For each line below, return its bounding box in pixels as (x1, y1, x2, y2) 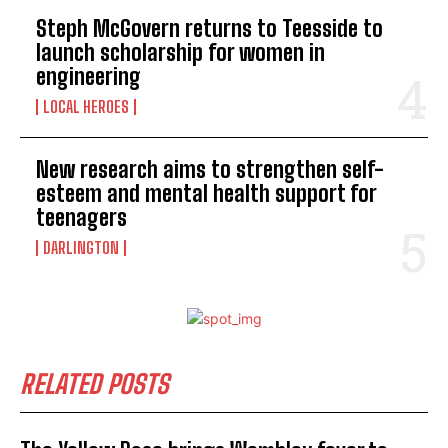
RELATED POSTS (20, 368, 169, 400)
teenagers (36, 204, 127, 231)
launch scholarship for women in (36, 38, 325, 66)
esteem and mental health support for (36, 180, 377, 207)
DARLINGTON (43, 238, 119, 257)
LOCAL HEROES (43, 96, 129, 116)
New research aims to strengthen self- (36, 156, 384, 183)
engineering (36, 62, 141, 90)
